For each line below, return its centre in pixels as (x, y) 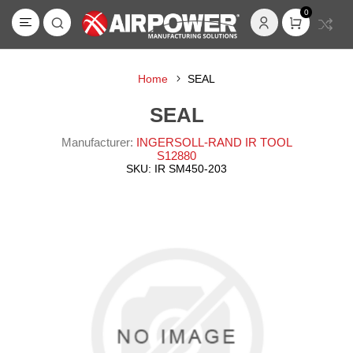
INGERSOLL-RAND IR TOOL (214, 142)
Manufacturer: (97, 142)
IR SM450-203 (191, 169)
